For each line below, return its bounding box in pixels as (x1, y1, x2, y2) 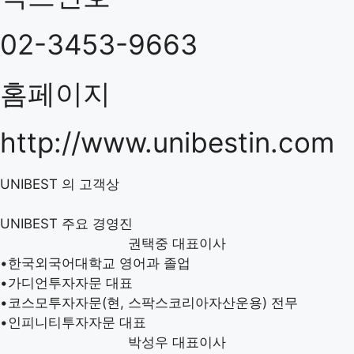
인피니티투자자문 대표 (8, 314, 146, 330)
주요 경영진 (62, 215, 133, 232)
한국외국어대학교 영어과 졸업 (8, 254, 190, 271)
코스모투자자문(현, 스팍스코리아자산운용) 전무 (8, 294, 298, 311)
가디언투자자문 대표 (8, 274, 133, 291)
